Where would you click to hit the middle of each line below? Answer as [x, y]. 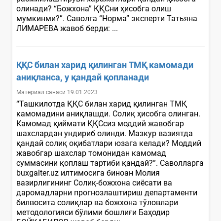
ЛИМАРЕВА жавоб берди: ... [68, 28]
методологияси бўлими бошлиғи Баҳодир [93, 212]
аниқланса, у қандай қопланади [83, 77]
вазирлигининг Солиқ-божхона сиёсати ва [94, 183]
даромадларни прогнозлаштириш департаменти [107, 192]
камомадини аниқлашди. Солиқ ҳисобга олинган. [108, 113]
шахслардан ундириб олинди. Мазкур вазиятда [105, 133]
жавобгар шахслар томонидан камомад [91, 153]
